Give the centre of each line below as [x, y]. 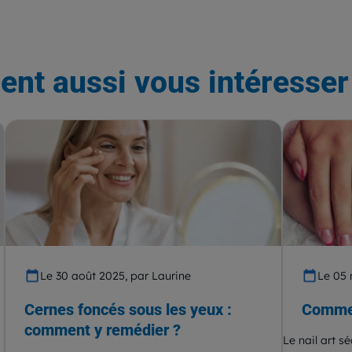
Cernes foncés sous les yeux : [128, 310]
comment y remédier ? [103, 330]
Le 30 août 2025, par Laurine [116, 276]
